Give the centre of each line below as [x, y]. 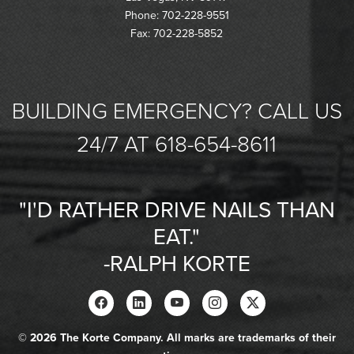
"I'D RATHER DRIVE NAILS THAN [177, 211]
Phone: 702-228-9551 [177, 16]
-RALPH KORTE [177, 264]
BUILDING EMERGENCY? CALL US [177, 112]
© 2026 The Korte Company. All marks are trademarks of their [177, 338]
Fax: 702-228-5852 [177, 34]
